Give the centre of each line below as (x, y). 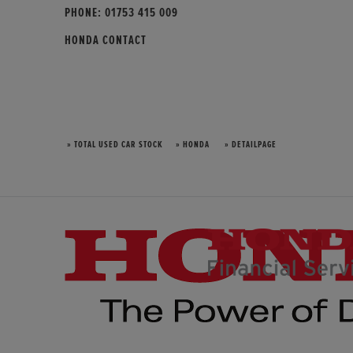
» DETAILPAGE (249, 145)
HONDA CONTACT (106, 40)
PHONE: (85, 12)
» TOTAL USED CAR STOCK (114, 145)
